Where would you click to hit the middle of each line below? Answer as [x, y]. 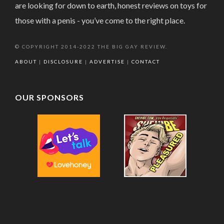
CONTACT [146, 61]
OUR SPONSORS [49, 97]
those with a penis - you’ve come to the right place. [100, 20]
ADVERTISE [107, 61]
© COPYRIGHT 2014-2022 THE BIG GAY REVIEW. [91, 46]
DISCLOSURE [63, 61]
